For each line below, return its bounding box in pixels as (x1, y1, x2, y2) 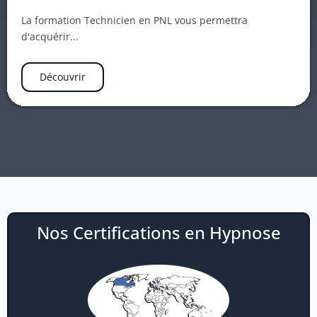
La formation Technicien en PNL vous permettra (21, 13, 248, 27)
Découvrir (40, 69, 86, 83)
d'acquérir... (21, 29, 79, 43)
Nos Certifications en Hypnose (36, 220, 281, 244)
